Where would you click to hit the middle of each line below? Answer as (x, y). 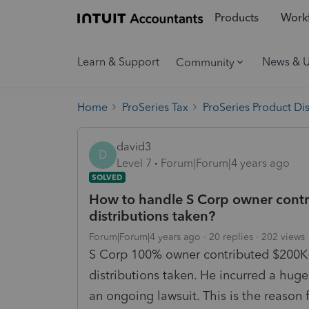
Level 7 (134, 163)
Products (236, 18)
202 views (283, 237)
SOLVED (107, 177)
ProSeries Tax (155, 107)
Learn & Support (118, 62)
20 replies (231, 237)
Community (205, 62)
